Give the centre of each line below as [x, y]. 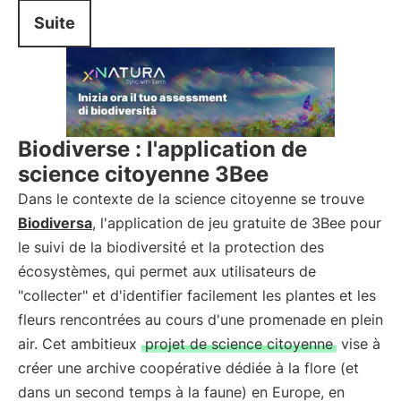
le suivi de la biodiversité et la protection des [171, 247]
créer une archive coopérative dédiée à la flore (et [188, 368]
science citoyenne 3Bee [143, 174]
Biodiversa [55, 223]
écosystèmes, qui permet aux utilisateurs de [167, 271]
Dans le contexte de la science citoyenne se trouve [191, 199]
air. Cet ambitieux [80, 344]
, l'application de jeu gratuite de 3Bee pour [237, 223]
